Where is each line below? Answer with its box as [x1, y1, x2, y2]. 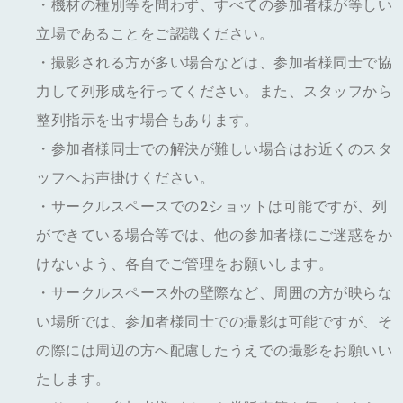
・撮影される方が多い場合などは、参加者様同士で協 [36, 53, 392, 72]
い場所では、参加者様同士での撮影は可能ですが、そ [36, 312, 392, 331]
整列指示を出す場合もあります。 [36, 111, 259, 130]
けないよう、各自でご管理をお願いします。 [36, 255, 333, 273]
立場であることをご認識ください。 [36, 24, 273, 43]
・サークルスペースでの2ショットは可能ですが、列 [36, 197, 387, 216]
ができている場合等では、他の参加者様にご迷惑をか [36, 226, 392, 245]
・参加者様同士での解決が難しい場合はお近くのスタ [36, 139, 392, 158]
